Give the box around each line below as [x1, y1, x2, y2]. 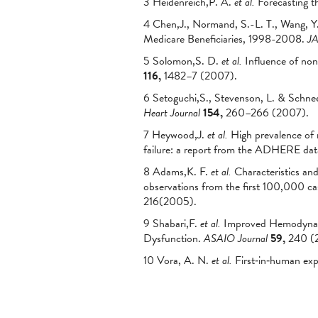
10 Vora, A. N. [143, 252, 212, 269]
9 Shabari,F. [143, 215, 200, 232]
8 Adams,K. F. [143, 163, 211, 180]
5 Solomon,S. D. [143, 53, 221, 70]
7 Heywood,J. [143, 126, 207, 143]
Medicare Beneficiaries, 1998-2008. [143, 31, 307, 48]
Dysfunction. [143, 230, 204, 247]
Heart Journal [143, 104, 200, 121]
